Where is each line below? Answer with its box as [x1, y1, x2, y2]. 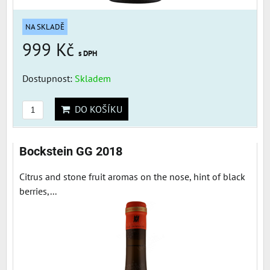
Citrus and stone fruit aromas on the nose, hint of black [19, 170, 245, 183]
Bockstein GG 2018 [19, 144, 122, 159]
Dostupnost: [22, 72, 75, 84]
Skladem [75, 72, 111, 84]
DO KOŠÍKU [70, 102, 122, 115]
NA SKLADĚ [25, 21, 64, 32]
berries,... [19, 184, 57, 197]
